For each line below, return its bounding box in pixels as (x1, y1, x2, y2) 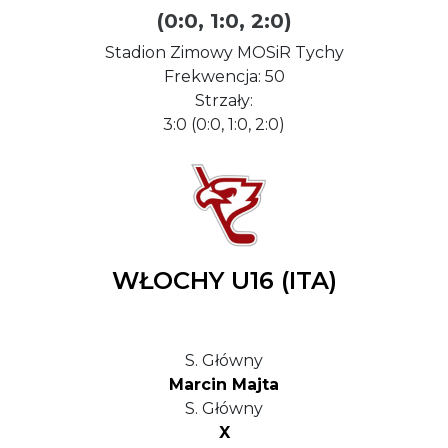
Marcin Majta (169, 375, 279, 394)
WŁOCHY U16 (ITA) (111, 266, 337, 295)
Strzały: (195, 91, 253, 110)
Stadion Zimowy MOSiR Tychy (104, 43, 344, 62)
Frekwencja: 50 (163, 67, 285, 86)
